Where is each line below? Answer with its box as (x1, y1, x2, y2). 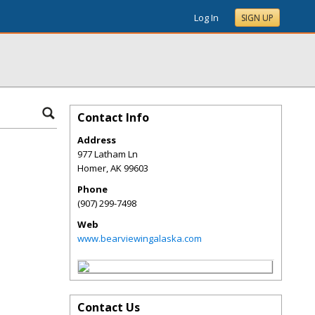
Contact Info (77, 110, 149, 125)
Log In (194, 11, 219, 24)
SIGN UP (241, 12, 274, 24)
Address (77, 134, 116, 146)
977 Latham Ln (77, 148, 138, 160)
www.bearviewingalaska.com (77, 232, 202, 245)
